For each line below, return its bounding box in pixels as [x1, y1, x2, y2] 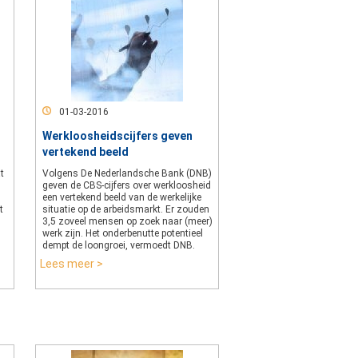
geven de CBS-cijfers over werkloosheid [42, 180, 211, 191]
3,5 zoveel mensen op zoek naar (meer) [42, 216, 213, 227]
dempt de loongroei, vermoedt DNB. [42, 240, 195, 251]
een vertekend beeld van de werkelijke [42, 192, 201, 203]
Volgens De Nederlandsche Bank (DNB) [42, 168, 212, 179]
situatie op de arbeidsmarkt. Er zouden [42, 204, 209, 215]
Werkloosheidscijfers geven [42, 129, 193, 142]
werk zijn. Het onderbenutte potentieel [42, 228, 203, 239]
